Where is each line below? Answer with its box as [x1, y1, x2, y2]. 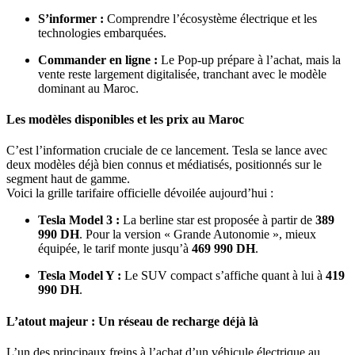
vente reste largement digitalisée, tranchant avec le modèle [38, 67, 326, 81]
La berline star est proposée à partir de [120, 213, 315, 227]
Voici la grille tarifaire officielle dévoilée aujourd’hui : [6, 186, 273, 200]
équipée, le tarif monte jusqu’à [38, 242, 192, 256]
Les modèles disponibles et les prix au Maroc [6, 113, 244, 127]
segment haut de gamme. [6, 172, 130, 186]
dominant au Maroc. [38, 81, 139, 95]
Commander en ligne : [38, 52, 158, 67]
